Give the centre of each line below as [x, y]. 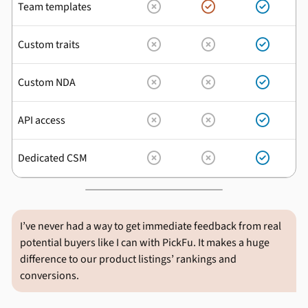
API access [42, 120]
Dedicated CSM [53, 158]
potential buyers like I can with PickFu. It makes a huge [145, 243]
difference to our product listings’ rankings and [128, 259]
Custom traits [49, 45]
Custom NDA [47, 82]
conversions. [49, 276]
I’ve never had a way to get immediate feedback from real [151, 226]
